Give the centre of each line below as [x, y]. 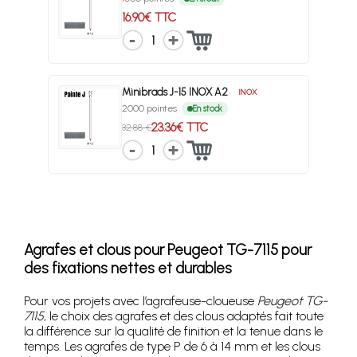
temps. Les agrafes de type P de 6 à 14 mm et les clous [172, 346]
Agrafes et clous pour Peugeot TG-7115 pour [168, 249]
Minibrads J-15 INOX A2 [176, 92]
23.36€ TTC [180, 127]
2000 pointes [152, 108]
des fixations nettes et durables [128, 268]
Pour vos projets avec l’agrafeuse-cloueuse [141, 300]
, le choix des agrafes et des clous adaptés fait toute [184, 316]
